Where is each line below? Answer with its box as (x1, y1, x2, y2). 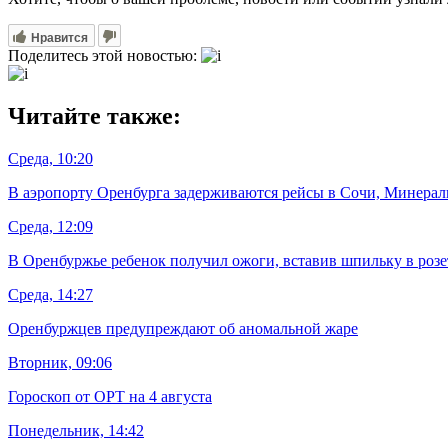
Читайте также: (8, 103, 181, 130)
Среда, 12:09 (8, 217, 93, 235)
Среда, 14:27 (8, 285, 93, 303)
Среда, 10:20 (8, 149, 93, 167)
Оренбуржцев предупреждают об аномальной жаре (8, 319, 358, 337)
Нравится (31, 27, 88, 46)
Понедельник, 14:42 (8, 421, 144, 439)
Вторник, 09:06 (8, 353, 112, 371)
